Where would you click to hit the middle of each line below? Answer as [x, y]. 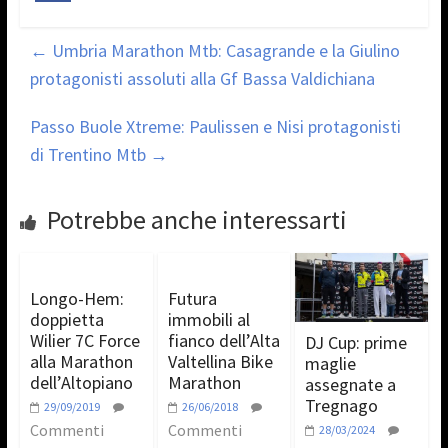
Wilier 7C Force [84, 340]
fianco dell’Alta [223, 340]
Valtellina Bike [220, 361]
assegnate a [351, 385]
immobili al [208, 319]
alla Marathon [81, 361]
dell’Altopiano [81, 382]
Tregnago [342, 406]
